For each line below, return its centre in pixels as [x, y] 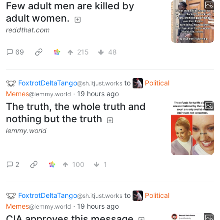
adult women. [38, 18]
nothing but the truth [54, 119]
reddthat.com [28, 30]
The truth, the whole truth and [76, 107]
